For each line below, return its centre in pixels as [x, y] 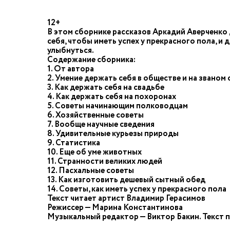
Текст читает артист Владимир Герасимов [126, 198]
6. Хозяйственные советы [95, 115]
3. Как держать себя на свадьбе [106, 88]
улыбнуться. [71, 51]
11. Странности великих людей [105, 161]
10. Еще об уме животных [94, 152]
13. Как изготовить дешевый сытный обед [126, 180]
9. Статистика [74, 143]
